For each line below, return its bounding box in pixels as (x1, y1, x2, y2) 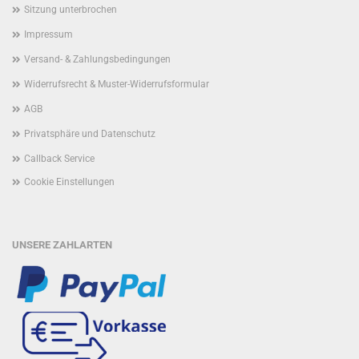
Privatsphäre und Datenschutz (24, 128, 155, 139)
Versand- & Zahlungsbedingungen (24, 54, 171, 65)
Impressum (24, 29, 73, 40)
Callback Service (24, 153, 95, 164)
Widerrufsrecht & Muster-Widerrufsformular (24, 79, 209, 90)
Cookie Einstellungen (24, 176, 115, 188)
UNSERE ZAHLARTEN (12, 239, 112, 251)
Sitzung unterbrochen (24, 4, 117, 15)
